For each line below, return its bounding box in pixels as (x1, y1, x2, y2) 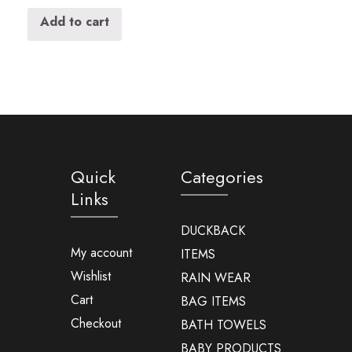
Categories (180, 163, 263, 189)
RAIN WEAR (180, 268, 251, 287)
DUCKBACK (180, 221, 245, 240)
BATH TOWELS (180, 315, 266, 334)
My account (70, 243, 132, 262)
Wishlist (70, 266, 111, 285)
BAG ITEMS (180, 291, 246, 310)
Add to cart (39, 12, 109, 31)
